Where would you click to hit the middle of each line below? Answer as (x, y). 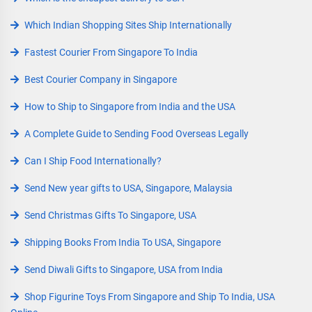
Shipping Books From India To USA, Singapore (123, 242)
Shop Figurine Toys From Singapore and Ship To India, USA (150, 297)
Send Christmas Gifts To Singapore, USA (110, 215)
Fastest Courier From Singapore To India (111, 52)
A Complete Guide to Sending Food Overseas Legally (136, 134)
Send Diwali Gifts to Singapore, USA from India (124, 270)
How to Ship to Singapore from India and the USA (130, 107)
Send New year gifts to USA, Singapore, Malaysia (128, 188)
